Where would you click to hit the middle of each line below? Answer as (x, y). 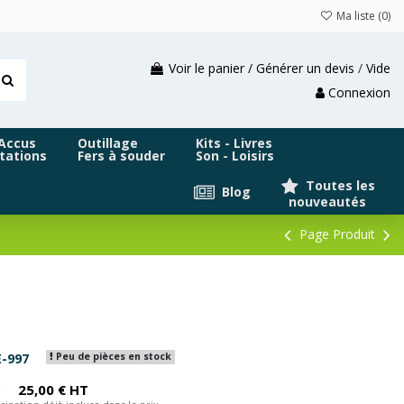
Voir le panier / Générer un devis (262, 68)
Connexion (359, 93)
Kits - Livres (234, 143)
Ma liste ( (358, 16)
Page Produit (337, 234)
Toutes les (339, 185)
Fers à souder (121, 156)
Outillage (108, 143)
